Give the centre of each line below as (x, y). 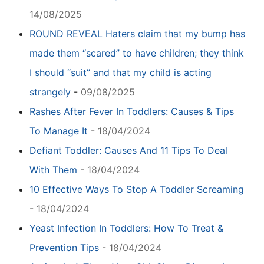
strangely (50, 92)
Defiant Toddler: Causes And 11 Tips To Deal (128, 150)
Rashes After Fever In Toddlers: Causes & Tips (132, 111)
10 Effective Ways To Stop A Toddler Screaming (137, 189)
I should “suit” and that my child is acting (121, 72)
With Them (53, 169)
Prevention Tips (64, 247)
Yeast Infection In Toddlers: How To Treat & (126, 228)
